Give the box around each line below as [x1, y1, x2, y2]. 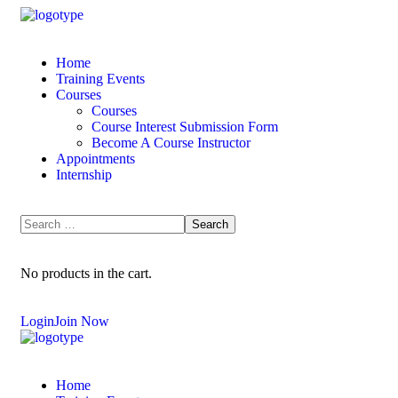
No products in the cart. [20, 266, 152, 281]
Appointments [56, 151, 135, 166]
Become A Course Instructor [92, 135, 251, 150]
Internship [56, 167, 112, 182]
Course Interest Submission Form [92, 119, 278, 134]
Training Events [56, 71, 145, 86]
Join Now [54, 314, 109, 329]
